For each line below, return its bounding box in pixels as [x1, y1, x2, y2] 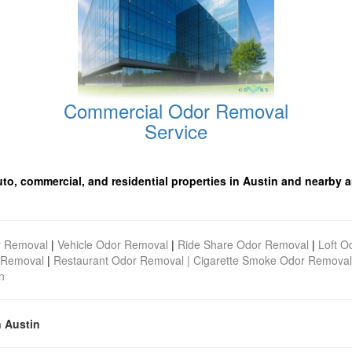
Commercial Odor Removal [63, 97, 288, 124]
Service [144, 117, 207, 145]
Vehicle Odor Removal [57, 236, 168, 252]
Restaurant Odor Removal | [53, 252, 193, 268]
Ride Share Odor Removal [178, 236, 309, 252]
